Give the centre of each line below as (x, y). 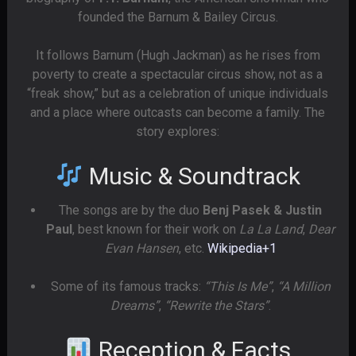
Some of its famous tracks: (127, 286)
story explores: (178, 132)
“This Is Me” (238, 286)
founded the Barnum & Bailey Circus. (178, 17)
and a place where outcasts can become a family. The (178, 112)
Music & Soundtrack (192, 176)
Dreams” (134, 306)
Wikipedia (234, 248)
